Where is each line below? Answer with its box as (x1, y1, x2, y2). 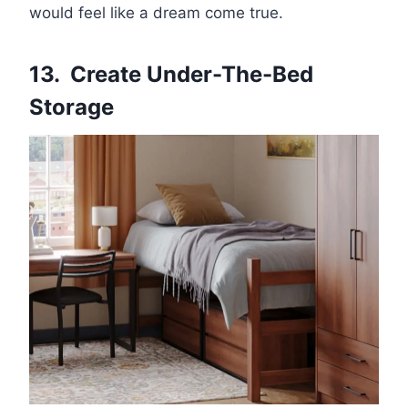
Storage (29, 93, 114, 120)
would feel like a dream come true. (29, 3, 283, 22)
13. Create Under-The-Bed (29, 60, 313, 87)
